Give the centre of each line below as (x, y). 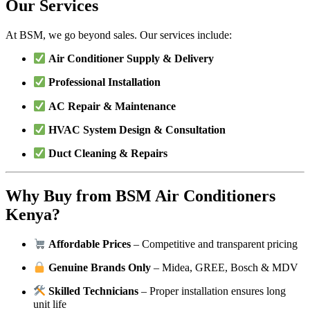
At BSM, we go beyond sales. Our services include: (119, 35)
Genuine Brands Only (100, 268)
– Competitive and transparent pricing (215, 244)
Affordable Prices (90, 244)
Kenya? (33, 214)
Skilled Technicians (94, 291)
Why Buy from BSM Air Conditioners (140, 195)
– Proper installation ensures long (212, 291)
